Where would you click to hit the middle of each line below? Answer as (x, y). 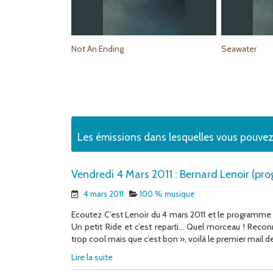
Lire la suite (92, 257)
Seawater (239, 49)
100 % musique (167, 194)
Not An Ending (97, 49)
